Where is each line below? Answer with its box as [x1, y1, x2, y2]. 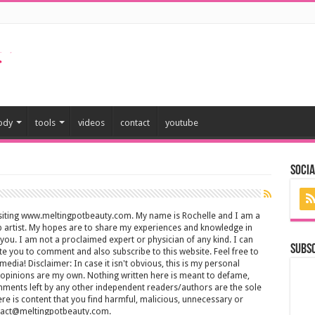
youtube [165, 117, 198, 128]
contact [120, 117, 150, 128]
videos [77, 117, 105, 128]
